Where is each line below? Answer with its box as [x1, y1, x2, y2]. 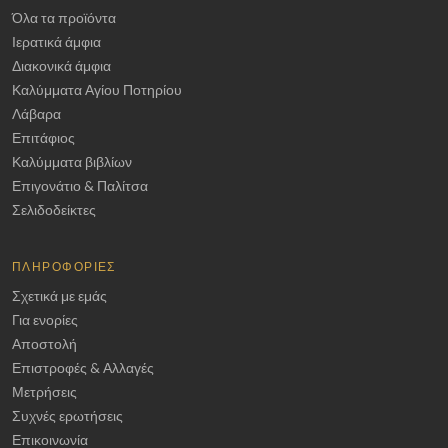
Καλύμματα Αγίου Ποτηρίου [12, 81, 182, 98]
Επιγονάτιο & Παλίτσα [12, 177, 148, 194]
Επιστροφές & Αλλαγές [12, 359, 154, 376]
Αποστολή [12, 335, 77, 352]
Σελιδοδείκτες [12, 201, 96, 218]
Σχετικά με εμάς [12, 287, 107, 304]
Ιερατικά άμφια [12, 33, 101, 50]
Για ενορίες [12, 311, 78, 328]
